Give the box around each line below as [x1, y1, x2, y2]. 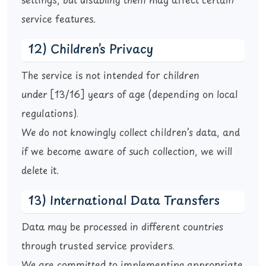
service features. [21, 12, 96, 28]
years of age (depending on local [85, 87, 237, 103]
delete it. [21, 163, 59, 179]
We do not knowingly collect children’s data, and [21, 125, 240, 141]
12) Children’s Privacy [28, 40, 153, 60]
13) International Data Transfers [28, 192, 220, 211]
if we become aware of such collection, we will [21, 144, 232, 160]
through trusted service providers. [21, 239, 175, 255]
